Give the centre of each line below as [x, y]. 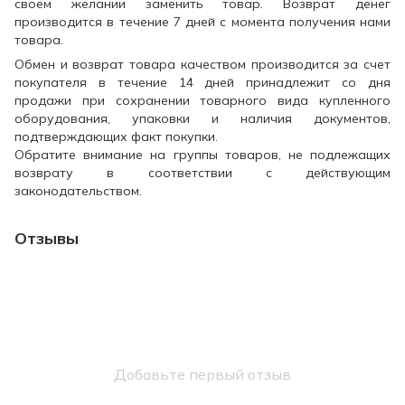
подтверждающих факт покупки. [116, 137]
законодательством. [78, 191]
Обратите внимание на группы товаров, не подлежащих [202, 155]
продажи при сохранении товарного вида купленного [202, 101]
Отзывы [47, 239]
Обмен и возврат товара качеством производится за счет [202, 65]
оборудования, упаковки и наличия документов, [202, 119]
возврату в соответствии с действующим [202, 173]
